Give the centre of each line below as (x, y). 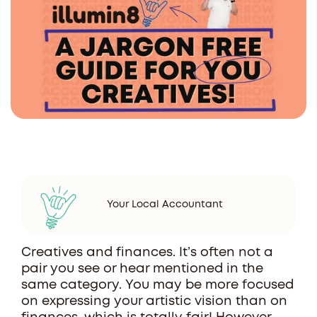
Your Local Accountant (165, 204)
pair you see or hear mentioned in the (142, 269)
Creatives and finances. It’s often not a (147, 253)
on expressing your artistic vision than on (154, 301)
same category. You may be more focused (157, 285)
